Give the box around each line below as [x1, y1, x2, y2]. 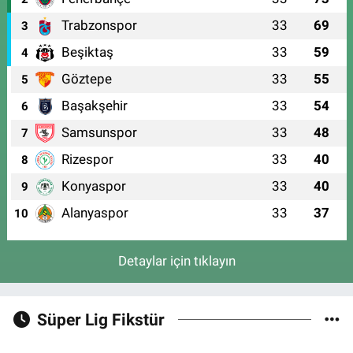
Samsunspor [61, 124, 137, 140]
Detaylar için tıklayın [117, 253, 236, 269]
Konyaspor [61, 177, 126, 194]
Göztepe [61, 70, 112, 87]
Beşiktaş [61, 43, 113, 60]
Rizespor [61, 150, 113, 167]
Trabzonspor [61, 17, 137, 33]
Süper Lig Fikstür [36, 310, 165, 330]
